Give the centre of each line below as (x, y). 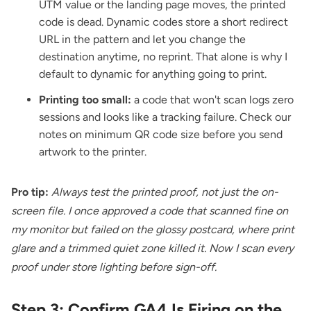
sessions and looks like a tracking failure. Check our (165, 117)
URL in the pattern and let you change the (142, 39)
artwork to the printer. (93, 151)
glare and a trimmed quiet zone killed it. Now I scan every (152, 248)
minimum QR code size (142, 134)
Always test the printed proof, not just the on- (165, 192)
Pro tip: (30, 192)
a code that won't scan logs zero (212, 99)
